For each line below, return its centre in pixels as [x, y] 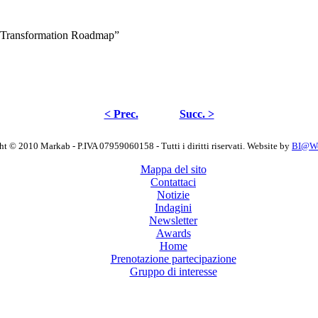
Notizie [173, 194]
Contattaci [173, 182]
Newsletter [173, 220]
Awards [173, 233]
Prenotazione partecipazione [173, 258]
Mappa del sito [173, 169]
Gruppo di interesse [173, 271]
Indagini [173, 207]
